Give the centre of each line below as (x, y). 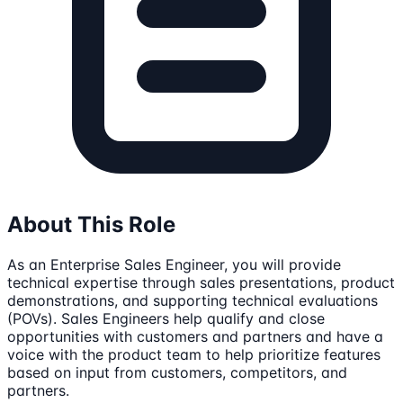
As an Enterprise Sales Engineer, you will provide (174, 265)
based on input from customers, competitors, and (177, 373)
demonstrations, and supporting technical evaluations (193, 301)
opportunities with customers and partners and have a (195, 337)
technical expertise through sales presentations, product (201, 283)
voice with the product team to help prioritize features (194, 355)
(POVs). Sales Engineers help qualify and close (166, 319)
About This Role (91, 225)
